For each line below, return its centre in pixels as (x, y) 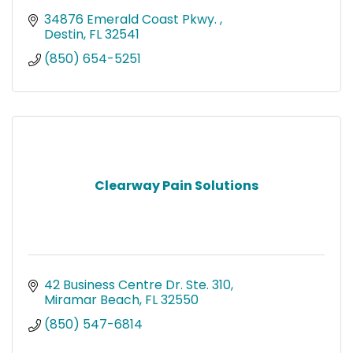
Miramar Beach (92, 299)
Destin (64, 34)
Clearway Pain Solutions (176, 185)
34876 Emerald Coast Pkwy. (132, 19)
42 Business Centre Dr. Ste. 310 (137, 284)
